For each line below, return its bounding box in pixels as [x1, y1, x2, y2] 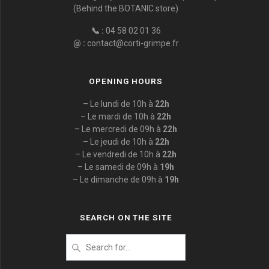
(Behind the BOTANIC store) [73, 4, 178, 13]
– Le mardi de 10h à [80, 112, 157, 121]
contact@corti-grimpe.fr [85, 38, 179, 48]
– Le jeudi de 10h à [82, 137, 155, 147]
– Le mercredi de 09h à [74, 124, 163, 134]
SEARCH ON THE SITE [79, 213, 172, 222]
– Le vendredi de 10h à [75, 150, 162, 159]
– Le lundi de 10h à [82, 99, 155, 109]
